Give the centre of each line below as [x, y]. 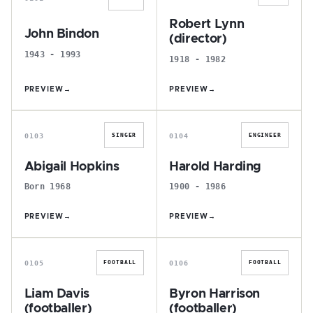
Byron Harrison [215, 294]
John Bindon [61, 34]
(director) [198, 39]
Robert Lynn [207, 24]
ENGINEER [265, 135]
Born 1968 [47, 187]
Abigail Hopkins [72, 167]
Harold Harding [216, 167]
